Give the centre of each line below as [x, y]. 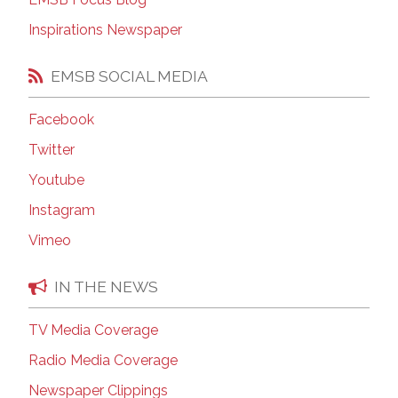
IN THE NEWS [106, 286]
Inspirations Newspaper [105, 30]
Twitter [52, 150]
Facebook [61, 120]
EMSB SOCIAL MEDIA [129, 76]
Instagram [62, 211]
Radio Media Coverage [103, 360]
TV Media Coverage [93, 330]
